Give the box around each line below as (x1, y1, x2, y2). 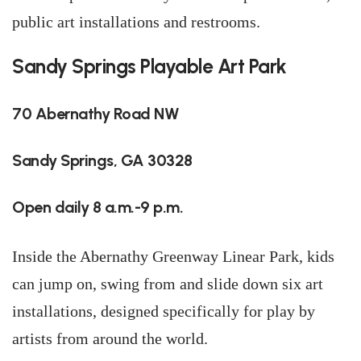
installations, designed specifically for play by (12, 302, 315, 320)
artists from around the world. (12, 330, 208, 347)
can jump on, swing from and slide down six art (12, 275, 323, 293)
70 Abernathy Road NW (12, 104, 179, 123)
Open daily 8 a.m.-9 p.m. (12, 197, 183, 217)
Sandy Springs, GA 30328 (12, 151, 193, 170)
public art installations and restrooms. (12, 13, 260, 31)
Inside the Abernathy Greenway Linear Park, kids (12, 247, 334, 265)
